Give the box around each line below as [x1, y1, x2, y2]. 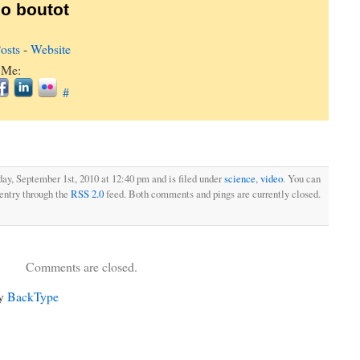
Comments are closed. [26, 258, 137, 276]
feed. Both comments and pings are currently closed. [104, 186, 321, 202]
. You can [283, 171, 321, 186]
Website [31, 40, 71, 58]
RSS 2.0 [71, 186, 104, 202]
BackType [7, 288, 59, 305]
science [224, 171, 256, 186]
